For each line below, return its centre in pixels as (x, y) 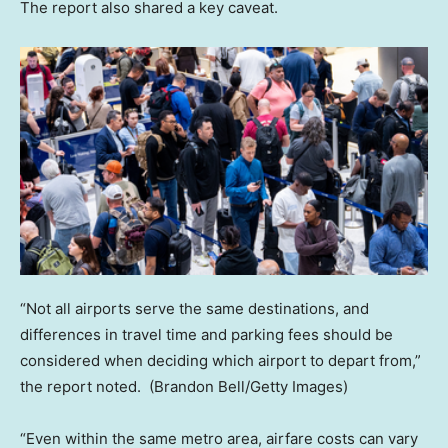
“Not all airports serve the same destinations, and (194, 309)
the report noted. (82, 387)
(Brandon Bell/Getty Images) (248, 387)
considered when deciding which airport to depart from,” (220, 361)
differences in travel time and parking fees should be (206, 335)
